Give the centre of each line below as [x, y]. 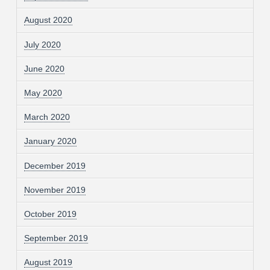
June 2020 [44, 68]
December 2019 [55, 165]
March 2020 [47, 117]
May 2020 [43, 93]
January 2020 [50, 141]
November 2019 [55, 190]
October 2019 [50, 214]
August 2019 [48, 262]
